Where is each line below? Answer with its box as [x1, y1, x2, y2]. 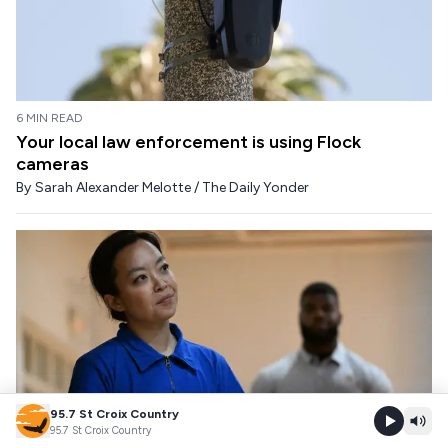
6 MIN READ [16, 111, 83, 126]
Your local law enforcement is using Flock [16, 131, 361, 154]
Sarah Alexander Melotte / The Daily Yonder [35, 179, 309, 197]
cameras [16, 153, 89, 176]
